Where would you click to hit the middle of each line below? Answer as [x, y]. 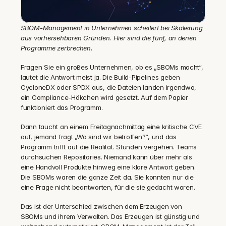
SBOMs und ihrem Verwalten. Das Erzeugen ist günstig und [110, 216]
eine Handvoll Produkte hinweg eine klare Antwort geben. [108, 167]
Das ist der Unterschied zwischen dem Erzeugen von [101, 206]
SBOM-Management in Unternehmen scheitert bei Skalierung [112, 28]
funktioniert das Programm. [62, 107]
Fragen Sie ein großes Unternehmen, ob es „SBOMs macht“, [112, 67]
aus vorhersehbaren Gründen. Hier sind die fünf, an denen [109, 38]
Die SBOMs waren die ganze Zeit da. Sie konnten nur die [107, 177]
